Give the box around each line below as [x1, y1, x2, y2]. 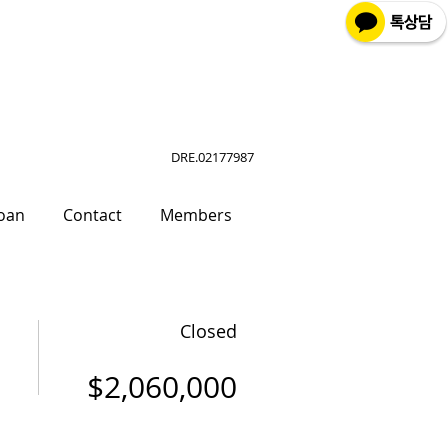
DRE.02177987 [171, 148, 254, 166]
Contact [63, 204, 122, 226]
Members [160, 204, 232, 226]
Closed [180, 319, 237, 343]
